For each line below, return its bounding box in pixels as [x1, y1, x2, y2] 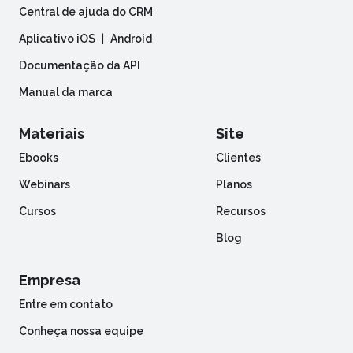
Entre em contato [19, 297, 113, 310]
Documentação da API [19, 59, 140, 72]
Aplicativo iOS [19, 32, 95, 46]
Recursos [216, 205, 266, 218]
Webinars [19, 178, 70, 191]
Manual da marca [19, 86, 113, 99]
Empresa [19, 271, 80, 288]
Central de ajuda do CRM [19, 6, 153, 19]
